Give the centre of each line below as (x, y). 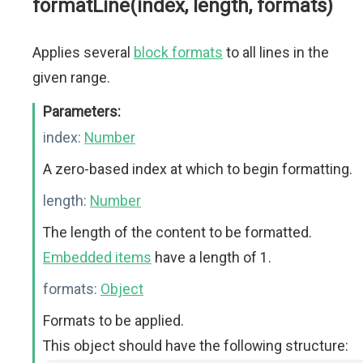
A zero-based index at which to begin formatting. (198, 169)
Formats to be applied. (113, 320)
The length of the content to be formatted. (177, 232)
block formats (178, 52)
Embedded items (97, 257)
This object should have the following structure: (196, 346)
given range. (71, 77)
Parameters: (82, 111)
